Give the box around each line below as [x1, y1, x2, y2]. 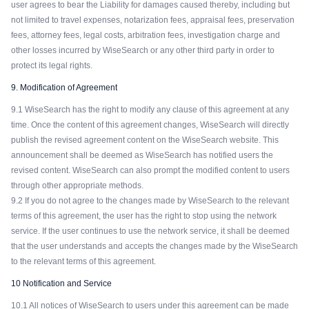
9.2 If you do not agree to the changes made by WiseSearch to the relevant [11, 196, 289, 206]
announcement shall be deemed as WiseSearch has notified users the [11, 150, 273, 160]
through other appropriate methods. [11, 181, 143, 190]
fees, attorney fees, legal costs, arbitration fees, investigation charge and [11, 30, 280, 40]
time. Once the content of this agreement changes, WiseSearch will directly [11, 120, 289, 130]
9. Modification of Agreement [11, 83, 117, 92]
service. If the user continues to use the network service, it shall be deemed [11, 226, 290, 236]
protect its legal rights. [11, 61, 92, 70]
